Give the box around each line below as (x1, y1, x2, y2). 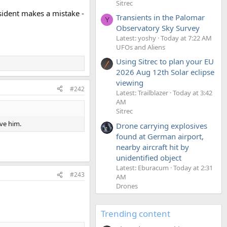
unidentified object (116, 152, 181, 163)
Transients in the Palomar (116, 12, 205, 22)
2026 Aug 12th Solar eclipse (116, 67, 214, 78)
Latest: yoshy (116, 33, 156, 43)
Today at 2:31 (173, 163, 213, 172)
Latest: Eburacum (116, 163, 169, 172)
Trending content (101, 207, 170, 219)
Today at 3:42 (173, 88, 212, 98)
